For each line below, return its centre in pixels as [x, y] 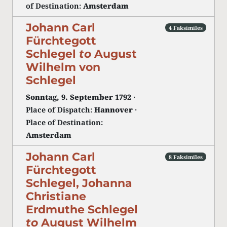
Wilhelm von [63, 67]
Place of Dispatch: [60, 110]
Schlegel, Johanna [79, 183]
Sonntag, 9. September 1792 [79, 97]
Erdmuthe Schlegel [82, 209]
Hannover [113, 110]
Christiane [56, 196]
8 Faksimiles [186, 157]
